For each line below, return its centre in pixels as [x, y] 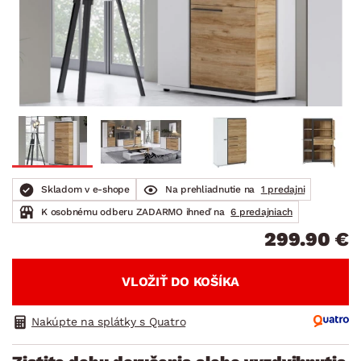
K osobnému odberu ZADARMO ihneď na [135, 212]
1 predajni [283, 189]
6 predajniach [261, 212]
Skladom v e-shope [85, 189]
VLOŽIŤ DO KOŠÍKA [180, 281]
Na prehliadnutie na [211, 189]
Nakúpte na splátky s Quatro [109, 321]
